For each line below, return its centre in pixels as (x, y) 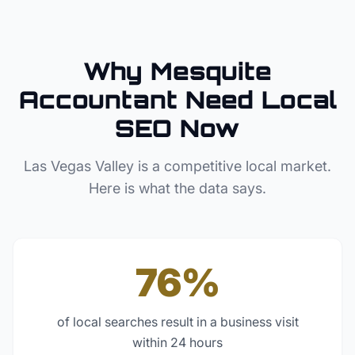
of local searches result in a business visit (177, 322)
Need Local (257, 99)
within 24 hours (177, 342)
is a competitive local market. (233, 166)
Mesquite (211, 71)
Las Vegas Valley (79, 166)
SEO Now (177, 128)
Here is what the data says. (177, 188)
